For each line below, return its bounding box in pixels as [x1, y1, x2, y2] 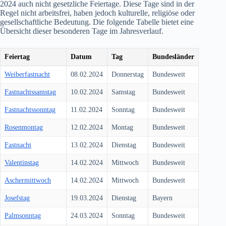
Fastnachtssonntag [5, 106, 55, 114]
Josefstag [5, 194, 30, 202]
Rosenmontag [5, 124, 43, 132]
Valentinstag [5, 159, 39, 167]
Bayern [152, 194, 173, 202]
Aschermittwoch [5, 177, 51, 185]
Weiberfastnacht [5, 71, 50, 79]
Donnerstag [111, 71, 144, 79]
